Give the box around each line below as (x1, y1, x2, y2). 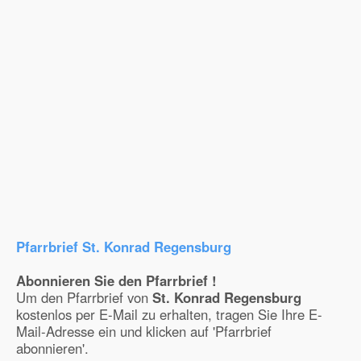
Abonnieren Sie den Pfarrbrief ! (16, 271, 217, 290)
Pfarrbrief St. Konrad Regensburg (16, 237, 231, 256)
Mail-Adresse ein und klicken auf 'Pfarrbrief (16, 322, 272, 341)
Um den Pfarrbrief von (16, 288, 152, 307)
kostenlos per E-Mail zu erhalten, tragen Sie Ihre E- (16, 305, 322, 324)
